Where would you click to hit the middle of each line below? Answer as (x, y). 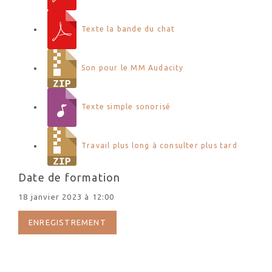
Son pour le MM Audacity (133, 68)
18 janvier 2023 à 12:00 (66, 197)
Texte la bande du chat (128, 29)
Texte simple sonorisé (126, 107)
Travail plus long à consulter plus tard (159, 146)
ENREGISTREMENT (67, 222)
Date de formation (70, 177)
